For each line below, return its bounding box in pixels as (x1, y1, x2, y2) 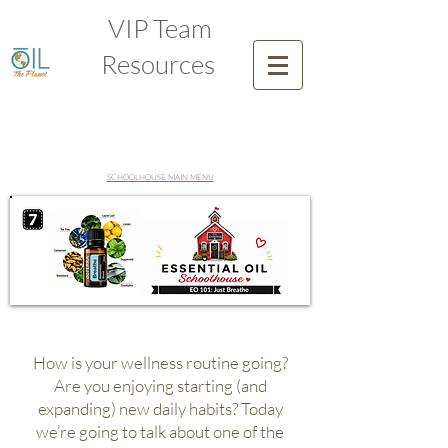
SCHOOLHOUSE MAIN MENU (106, 171, 214, 182)
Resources (100, 48, 220, 80)
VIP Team (108, 12, 212, 44)
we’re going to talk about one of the (36, 421, 284, 442)
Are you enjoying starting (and (53, 375, 267, 396)
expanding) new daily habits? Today (37, 398, 283, 419)
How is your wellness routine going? (32, 352, 288, 373)
